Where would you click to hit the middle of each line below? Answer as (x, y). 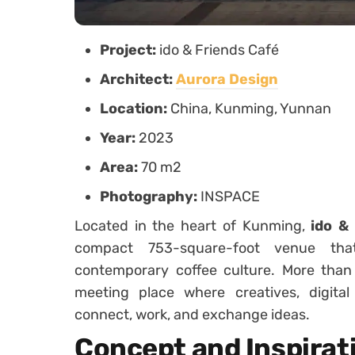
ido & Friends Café (219, 50)
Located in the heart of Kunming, (193, 226)
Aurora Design (227, 79)
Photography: (150, 197)
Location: (135, 109)
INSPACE (230, 197)
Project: (130, 50)
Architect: (138, 79)
